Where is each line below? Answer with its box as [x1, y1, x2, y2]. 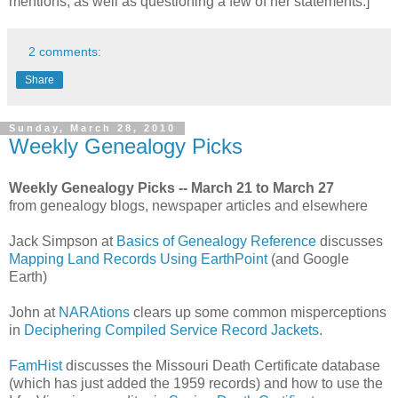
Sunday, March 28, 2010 [9, 123, 176, 134]
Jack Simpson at [9, 234, 116, 250]
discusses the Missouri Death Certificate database [62, 358, 380, 374]
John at [9, 305, 59, 321]
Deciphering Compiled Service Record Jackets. [24, 322, 322, 338]
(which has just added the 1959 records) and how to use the [9, 376, 383, 392]
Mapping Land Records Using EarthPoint [9, 251, 267, 267]
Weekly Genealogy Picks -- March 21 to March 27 [9, 180, 334, 196]
